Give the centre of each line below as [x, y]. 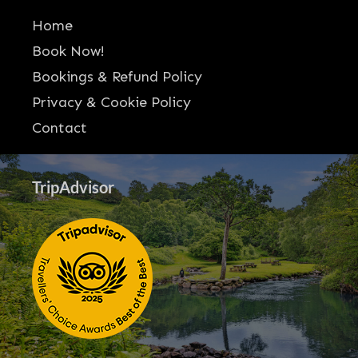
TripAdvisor [73, 187]
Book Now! [68, 52]
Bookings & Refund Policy [117, 77]
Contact [60, 128]
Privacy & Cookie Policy [111, 103]
